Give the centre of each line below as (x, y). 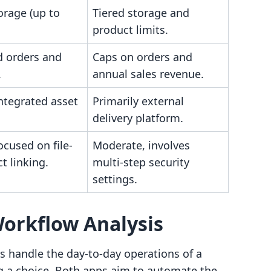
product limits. (130, 30)
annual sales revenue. (148, 74)
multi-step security (141, 162)
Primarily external (138, 101)
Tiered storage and (141, 13)
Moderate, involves (141, 145)
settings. (115, 179)
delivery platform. (138, 118)
